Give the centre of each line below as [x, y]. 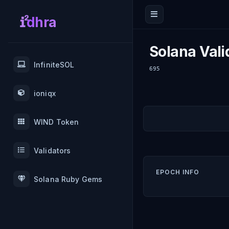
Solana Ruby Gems [68, 179]
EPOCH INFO [178, 172]
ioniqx [45, 93]
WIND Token [56, 122]
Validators [52, 150]
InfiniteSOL [54, 64]
